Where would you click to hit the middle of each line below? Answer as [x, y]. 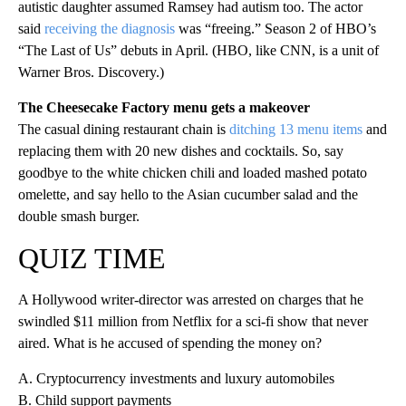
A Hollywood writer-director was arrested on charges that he [191, 300]
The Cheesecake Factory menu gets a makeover [164, 108]
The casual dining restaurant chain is [124, 130]
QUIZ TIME [92, 259]
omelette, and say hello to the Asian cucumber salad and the [188, 195]
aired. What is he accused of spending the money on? [170, 343]
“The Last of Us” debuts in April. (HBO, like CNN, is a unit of [198, 51]
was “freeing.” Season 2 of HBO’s [275, 29]
